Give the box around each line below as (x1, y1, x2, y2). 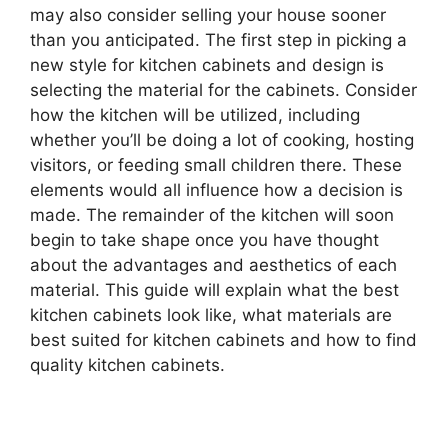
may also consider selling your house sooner (30, 4, 386, 25)
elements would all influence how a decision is (30, 179, 403, 200)
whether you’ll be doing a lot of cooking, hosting (30, 129, 414, 150)
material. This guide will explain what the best (30, 279, 399, 300)
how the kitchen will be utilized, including (30, 104, 360, 125)
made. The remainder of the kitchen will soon (30, 204, 394, 225)
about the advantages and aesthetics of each (30, 254, 397, 275)
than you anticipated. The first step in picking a (30, 29, 407, 50)
